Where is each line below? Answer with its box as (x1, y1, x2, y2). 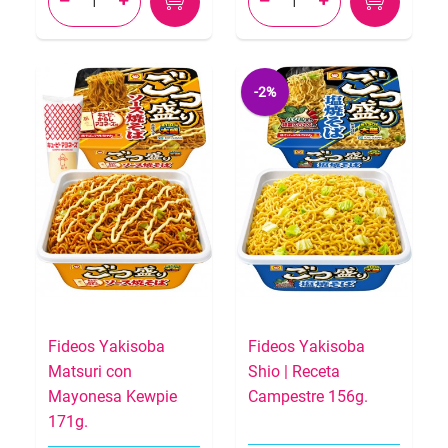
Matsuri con (48, 362, 132, 382)
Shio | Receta (248, 362, 340, 382)
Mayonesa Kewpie (48, 387, 177, 407)
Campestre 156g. (248, 387, 368, 407)
